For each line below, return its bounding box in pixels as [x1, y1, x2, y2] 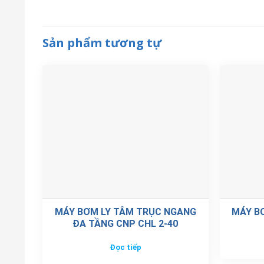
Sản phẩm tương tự [42, 35, 161, 51]
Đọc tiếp [109, 243, 141, 252]
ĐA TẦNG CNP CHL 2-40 [72, 218, 179, 229]
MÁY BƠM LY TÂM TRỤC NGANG [54, 206, 196, 217]
